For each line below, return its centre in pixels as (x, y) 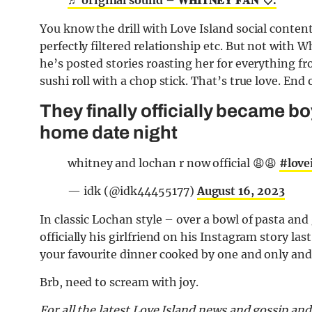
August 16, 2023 (241, 190)
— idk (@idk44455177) (132, 190)
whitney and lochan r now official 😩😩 (173, 163)
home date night (109, 132)
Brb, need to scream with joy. (119, 282)
